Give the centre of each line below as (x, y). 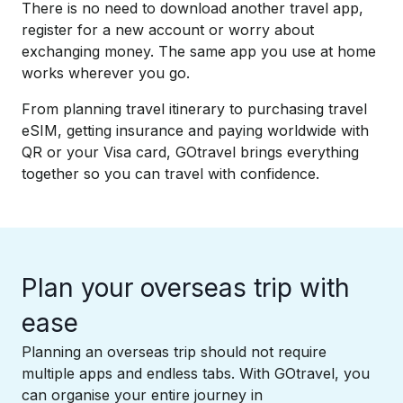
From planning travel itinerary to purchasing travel (194, 109)
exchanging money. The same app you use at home (199, 51)
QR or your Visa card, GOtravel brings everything (190, 152)
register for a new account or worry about (168, 30)
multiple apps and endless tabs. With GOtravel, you (196, 373)
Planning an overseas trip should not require (174, 352)
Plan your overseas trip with (186, 288)
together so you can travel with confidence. (170, 174)
